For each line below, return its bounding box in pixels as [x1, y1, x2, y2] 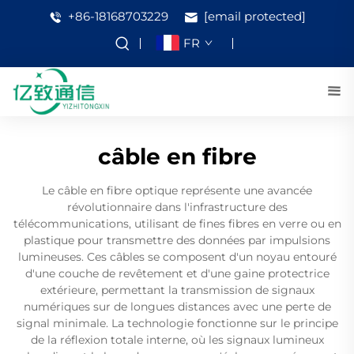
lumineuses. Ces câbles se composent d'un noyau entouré [17, 249, 337, 264]
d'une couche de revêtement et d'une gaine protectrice [24, 265, 330, 281]
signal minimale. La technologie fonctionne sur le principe [16, 315, 338, 330]
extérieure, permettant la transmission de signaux [40, 282, 314, 297]
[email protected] [204, 9, 306, 24]
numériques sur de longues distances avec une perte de [23, 299, 331, 314]
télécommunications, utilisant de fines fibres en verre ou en [13, 216, 341, 231]
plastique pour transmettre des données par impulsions [24, 232, 330, 247]
